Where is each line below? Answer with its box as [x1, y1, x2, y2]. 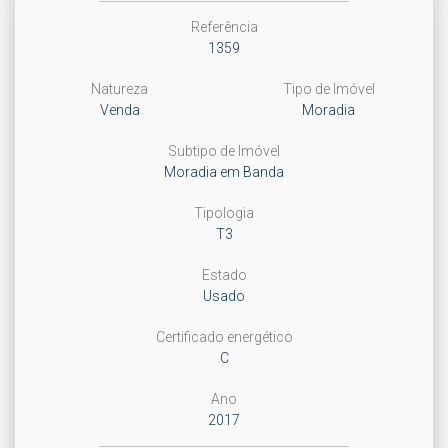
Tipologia [194, 205, 254, 221]
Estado [201, 267, 247, 283]
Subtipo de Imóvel [168, 143, 280, 159]
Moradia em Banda [164, 164, 284, 180]
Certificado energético [155, 329, 293, 345]
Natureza [91, 81, 148, 97]
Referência [190, 19, 258, 35]
